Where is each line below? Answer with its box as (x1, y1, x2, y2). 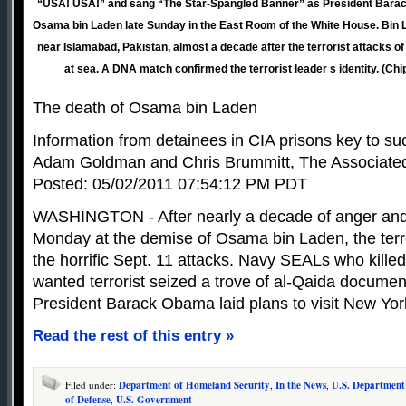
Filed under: (65, 377, 119, 391)
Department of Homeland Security (119, 377, 270, 392)
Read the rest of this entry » (33, 326, 234, 344)
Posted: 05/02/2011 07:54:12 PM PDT (33, 174, 307, 193)
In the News (275, 377, 326, 392)
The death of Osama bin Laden (33, 98, 257, 117)
